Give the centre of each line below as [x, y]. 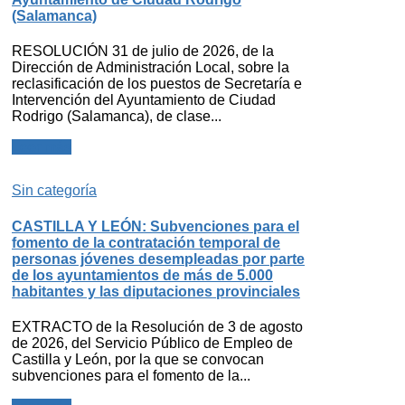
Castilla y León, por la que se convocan [138, 359]
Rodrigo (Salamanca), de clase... [117, 117]
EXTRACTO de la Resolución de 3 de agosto [157, 326]
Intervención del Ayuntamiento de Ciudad [144, 100]
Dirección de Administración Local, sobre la [151, 68]
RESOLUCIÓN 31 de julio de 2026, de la [143, 52]
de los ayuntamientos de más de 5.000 [142, 275]
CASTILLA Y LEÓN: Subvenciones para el [155, 226]
